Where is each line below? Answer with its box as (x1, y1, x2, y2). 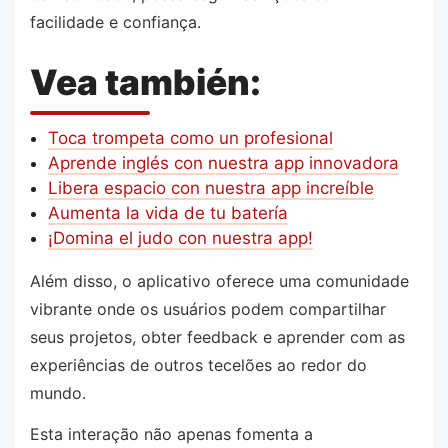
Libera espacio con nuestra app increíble (47, 177, 374, 198)
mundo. (30, 382, 86, 403)
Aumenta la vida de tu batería (47, 202, 288, 223)
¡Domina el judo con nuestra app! (47, 227, 313, 248)
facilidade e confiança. (30, 11, 201, 32)
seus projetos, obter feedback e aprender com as (30, 326, 405, 347)
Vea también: (30, 61, 261, 104)
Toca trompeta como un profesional (47, 127, 333, 148)
